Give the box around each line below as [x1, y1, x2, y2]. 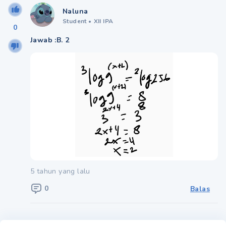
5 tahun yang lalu [30, 166, 90, 176]
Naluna [63, 6, 88, 16]
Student [63, 17, 87, 25]
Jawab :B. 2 [30, 35, 70, 45]
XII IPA [93, 17, 114, 25]
